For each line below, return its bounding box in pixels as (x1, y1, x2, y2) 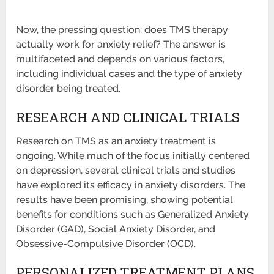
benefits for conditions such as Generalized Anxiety (16, 209, 250, 221)
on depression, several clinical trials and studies (16, 165, 236, 177)
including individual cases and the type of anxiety (16, 68, 243, 80)
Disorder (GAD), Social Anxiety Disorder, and (16, 223, 216, 235)
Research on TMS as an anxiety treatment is (16, 135, 217, 147)
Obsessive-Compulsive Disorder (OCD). (16, 238, 196, 250)
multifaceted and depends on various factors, (16, 53, 225, 65)
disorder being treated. (16, 83, 121, 95)
